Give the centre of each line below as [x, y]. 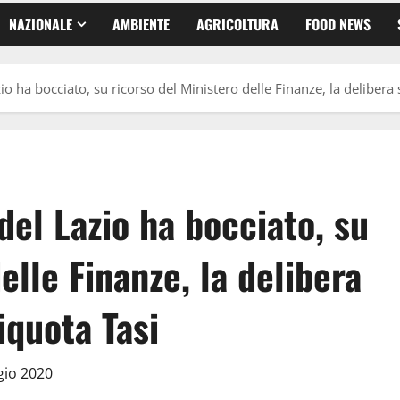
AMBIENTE [141, 24]
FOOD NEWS [338, 24]
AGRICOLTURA [237, 24]
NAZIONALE [41, 24]
